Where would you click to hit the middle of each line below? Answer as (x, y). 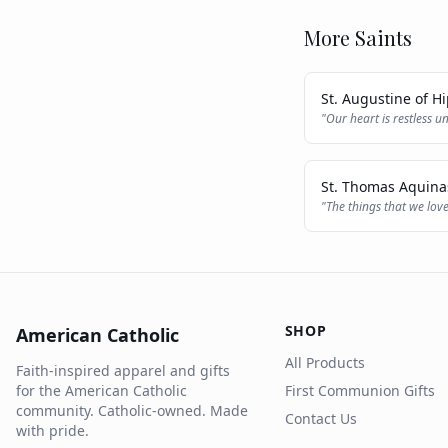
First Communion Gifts (359, 390)
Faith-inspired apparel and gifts (123, 370)
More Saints (358, 37)
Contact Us (320, 418)
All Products (324, 362)
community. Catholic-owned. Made (132, 410)
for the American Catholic (101, 390)
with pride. (52, 430)
